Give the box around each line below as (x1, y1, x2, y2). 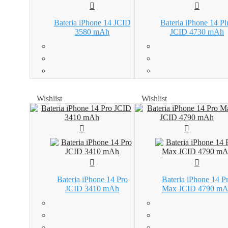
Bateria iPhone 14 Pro (56, 175, 128, 184)
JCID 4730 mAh (170, 27, 224, 37)
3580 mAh (75, 27, 109, 37)
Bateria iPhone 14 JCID (53, 18, 131, 27)
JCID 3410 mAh (65, 184, 119, 193)
